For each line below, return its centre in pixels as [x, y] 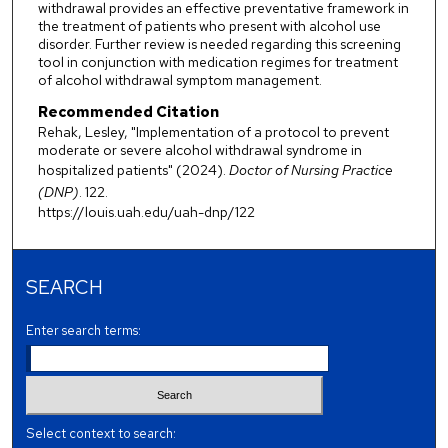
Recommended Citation [128, 111]
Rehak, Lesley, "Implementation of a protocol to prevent [213, 131]
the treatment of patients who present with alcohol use [209, 25]
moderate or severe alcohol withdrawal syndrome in [199, 149]
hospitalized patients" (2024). [133, 169]
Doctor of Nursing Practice [310, 169]
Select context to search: [101, 433]
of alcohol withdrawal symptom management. [179, 79]
